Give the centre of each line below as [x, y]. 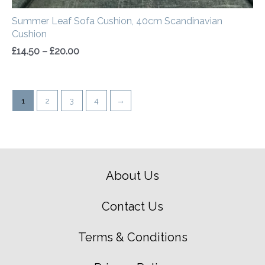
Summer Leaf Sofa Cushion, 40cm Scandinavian [117, 21]
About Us [132, 175]
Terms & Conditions [132, 237]
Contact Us [132, 206]
